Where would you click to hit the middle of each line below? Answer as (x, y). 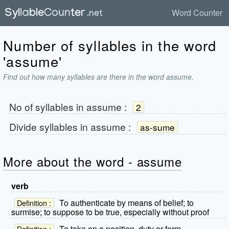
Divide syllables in (50, 126)
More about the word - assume (93, 161)
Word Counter (197, 13)
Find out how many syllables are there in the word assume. (99, 76)
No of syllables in (48, 106)
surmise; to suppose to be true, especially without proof (110, 212)
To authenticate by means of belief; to (126, 202)
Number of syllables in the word (110, 45)
